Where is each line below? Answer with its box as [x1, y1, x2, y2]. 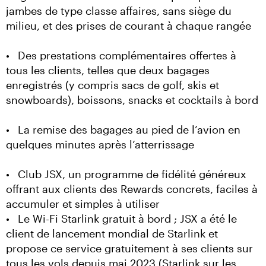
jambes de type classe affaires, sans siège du [6, 4, 232, 17]
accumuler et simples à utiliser [6, 197, 160, 210]
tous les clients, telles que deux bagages [6, 64, 210, 77]
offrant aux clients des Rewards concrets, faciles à [6, 182, 258, 195]
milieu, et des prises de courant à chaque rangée [6, 19, 251, 32]
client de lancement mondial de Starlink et [6, 227, 218, 240]
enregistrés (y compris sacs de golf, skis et [6, 78, 219, 91]
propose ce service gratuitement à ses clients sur [6, 242, 253, 255]
